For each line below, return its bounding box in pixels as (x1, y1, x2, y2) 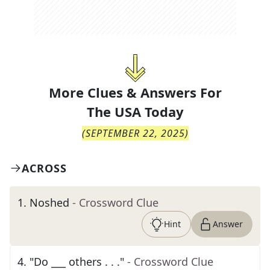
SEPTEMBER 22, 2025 (85, 127, 185, 140)
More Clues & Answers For (48, 83, 222, 101)
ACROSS (22, 161, 67, 175)
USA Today (114, 102, 184, 121)
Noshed (30, 195, 69, 210)
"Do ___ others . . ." (30, 254, 124, 269)
